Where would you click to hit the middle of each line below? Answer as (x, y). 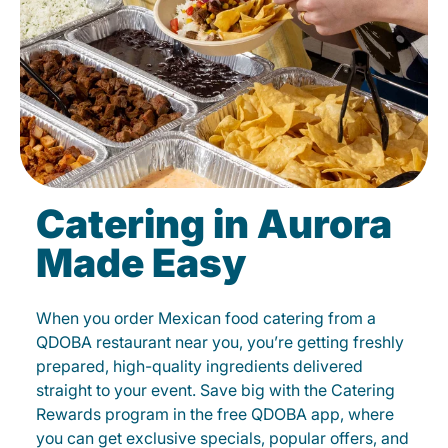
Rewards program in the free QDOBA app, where (215, 414)
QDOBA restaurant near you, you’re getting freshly (220, 342)
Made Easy (141, 263)
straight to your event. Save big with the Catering (215, 390)
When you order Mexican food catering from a (206, 318)
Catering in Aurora (214, 224)
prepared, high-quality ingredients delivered (199, 366)
